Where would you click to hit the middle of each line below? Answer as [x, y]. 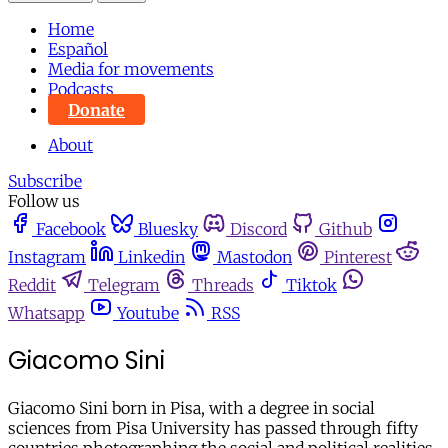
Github [345, 229]
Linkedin [151, 257]
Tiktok [311, 285]
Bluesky [168, 229]
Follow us [44, 201]
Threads [223, 285]
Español [78, 49]
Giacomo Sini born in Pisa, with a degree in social [191, 408]
